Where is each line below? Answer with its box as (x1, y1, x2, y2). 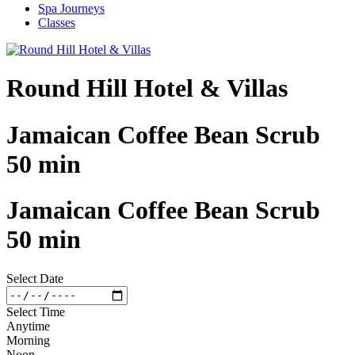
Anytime (6, 319, 50, 333)
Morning (6, 333, 50, 347)
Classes (38, 16, 75, 29)
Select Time (6, 304, 65, 319)
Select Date (6, 271, 63, 285)
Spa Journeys (38, 2, 105, 15)
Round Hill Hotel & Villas (6, 74, 288, 103)
